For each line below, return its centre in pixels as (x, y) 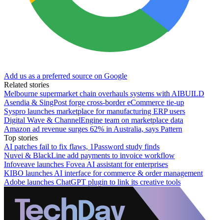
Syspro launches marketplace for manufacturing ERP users (95, 111)
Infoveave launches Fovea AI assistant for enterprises (86, 164)
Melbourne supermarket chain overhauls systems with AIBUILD (104, 93)
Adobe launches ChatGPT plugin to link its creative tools (92, 182)
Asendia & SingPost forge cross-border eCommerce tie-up (94, 102)
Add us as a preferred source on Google (66, 76)
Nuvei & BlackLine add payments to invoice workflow (89, 155)
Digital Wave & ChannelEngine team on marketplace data (94, 120)
